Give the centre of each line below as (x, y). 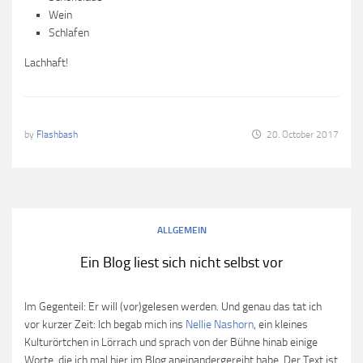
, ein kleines (281, 325)
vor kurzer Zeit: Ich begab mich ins (105, 325)
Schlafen (69, 33)
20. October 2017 (303, 135)
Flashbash (57, 135)
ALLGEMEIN (181, 230)
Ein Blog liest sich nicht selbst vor (181, 263)
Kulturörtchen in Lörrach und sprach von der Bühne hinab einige (171, 342)
